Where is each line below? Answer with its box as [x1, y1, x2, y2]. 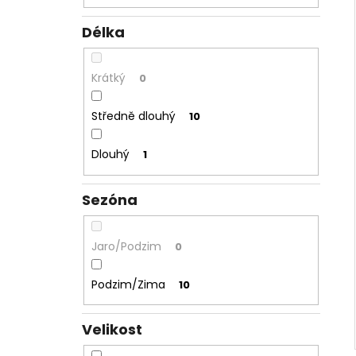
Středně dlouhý [91, 108, 176, 125]
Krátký [91, 70, 126, 87]
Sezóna [82, 189, 137, 210]
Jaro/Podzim [91, 238, 161, 254]
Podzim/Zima [91, 276, 165, 292]
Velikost [82, 319, 142, 340]
